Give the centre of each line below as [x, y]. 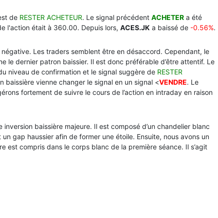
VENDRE [173, 82]
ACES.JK [135, 27]
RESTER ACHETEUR [51, 17]
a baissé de [170, 27]
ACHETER [168, 17]
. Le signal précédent [117, 17]
